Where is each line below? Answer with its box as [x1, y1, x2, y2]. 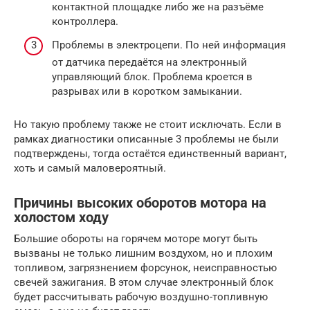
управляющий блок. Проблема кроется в [52, 70, 253, 83]
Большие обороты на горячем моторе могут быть [14, 232, 257, 245]
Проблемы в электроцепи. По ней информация [52, 38, 286, 51]
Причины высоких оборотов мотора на [14, 194, 266, 211]
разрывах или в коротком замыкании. [52, 84, 242, 98]
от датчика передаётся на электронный [52, 55, 247, 69]
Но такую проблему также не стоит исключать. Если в [14, 118, 282, 131]
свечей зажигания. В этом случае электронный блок [14, 275, 273, 289]
